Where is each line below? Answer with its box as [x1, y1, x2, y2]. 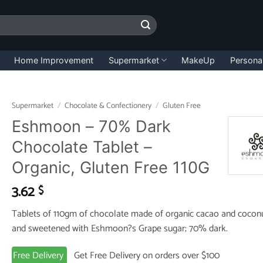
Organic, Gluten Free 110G [11, 157, 210, 177]
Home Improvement [14, 55, 94, 65]
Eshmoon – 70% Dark [11, 116, 171, 136]
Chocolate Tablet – [11, 137, 152, 157]
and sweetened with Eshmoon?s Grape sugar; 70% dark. [11, 221, 228, 237]
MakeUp [181, 55, 215, 65]
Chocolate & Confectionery [64, 99, 151, 112]
